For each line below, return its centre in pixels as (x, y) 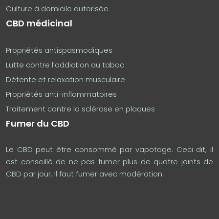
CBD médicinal (39, 23)
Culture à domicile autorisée (57, 8)
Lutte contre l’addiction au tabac (65, 65)
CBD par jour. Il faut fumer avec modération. (85, 174)
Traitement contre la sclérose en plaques (80, 109)
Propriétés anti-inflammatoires (61, 94)
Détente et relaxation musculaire (66, 79)
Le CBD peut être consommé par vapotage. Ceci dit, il (109, 149)
